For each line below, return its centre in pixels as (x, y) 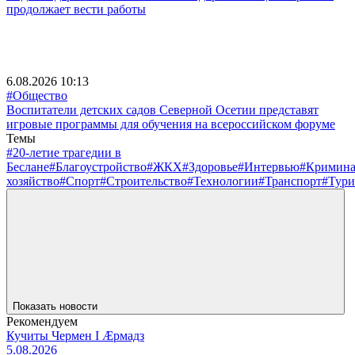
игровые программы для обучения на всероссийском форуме (171, 124)
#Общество (37, 95)
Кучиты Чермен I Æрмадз (75, 335)
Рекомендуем (42, 321)
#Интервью (269, 166)
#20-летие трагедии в (64, 152)
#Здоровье (210, 166)
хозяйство (33, 181)
